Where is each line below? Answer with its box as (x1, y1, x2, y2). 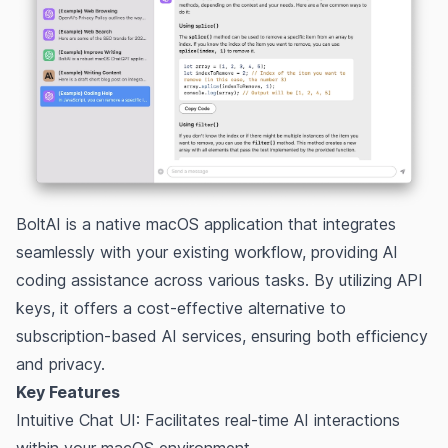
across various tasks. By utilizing (149, 269, 397, 290)
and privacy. (16, 353, 105, 374)
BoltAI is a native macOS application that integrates (16, 213, 396, 234)
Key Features (16, 381, 120, 402)
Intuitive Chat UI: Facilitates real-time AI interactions (16, 409, 400, 430)
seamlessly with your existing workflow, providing (16, 241, 383, 262)
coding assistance (16, 269, 149, 290)
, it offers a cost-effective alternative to (51, 297, 346, 318)
